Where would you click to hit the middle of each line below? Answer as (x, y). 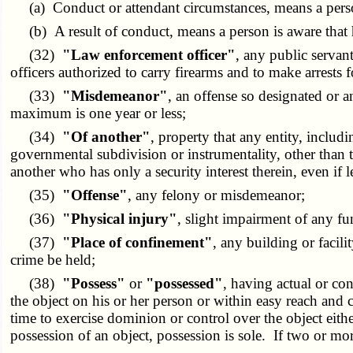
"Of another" (107, 137)
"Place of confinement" (138, 243)
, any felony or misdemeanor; (217, 195)
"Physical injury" (120, 219)
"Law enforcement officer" (149, 55)
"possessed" (185, 284)
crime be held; (53, 260)
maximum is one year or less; (98, 113)
